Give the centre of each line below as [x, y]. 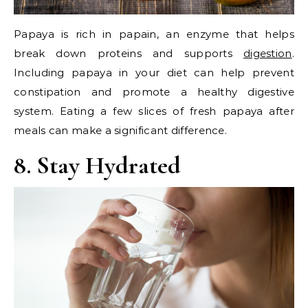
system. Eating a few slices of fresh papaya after [154, 111]
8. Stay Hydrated [97, 166]
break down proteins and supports [129, 54]
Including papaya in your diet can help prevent [154, 73]
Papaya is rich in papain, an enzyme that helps [154, 34]
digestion [267, 54]
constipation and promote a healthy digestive [154, 92]
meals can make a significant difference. [120, 131]
